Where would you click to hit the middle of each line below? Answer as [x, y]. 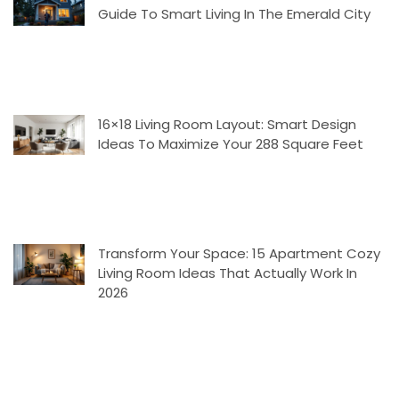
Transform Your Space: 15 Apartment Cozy [239, 254]
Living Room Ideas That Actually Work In [228, 273]
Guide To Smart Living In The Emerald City [234, 13]
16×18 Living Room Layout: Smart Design [227, 124]
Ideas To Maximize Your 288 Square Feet [231, 143]
